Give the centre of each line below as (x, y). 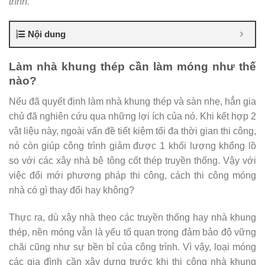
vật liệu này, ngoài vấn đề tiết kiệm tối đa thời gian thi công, (132, 131)
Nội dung (47, 34)
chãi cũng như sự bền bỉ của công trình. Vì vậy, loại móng (132, 247)
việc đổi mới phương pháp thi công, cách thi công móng (132, 175)
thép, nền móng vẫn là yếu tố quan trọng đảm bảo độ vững (132, 232)
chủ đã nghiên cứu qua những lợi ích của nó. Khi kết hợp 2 (132, 116)
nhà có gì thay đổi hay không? (72, 190)
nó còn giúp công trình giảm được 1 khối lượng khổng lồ (132, 146)
